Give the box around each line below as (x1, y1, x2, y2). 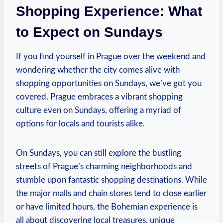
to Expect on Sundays (16, 24, 163, 40)
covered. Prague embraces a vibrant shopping (16, 92, 183, 101)
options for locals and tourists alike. (16, 119, 145, 128)
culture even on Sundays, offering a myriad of (16, 106, 181, 114)
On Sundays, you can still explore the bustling (16, 148, 181, 157)
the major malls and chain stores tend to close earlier (16, 189, 207, 198)
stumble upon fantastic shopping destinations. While (16, 175, 207, 184)
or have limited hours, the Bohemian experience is (16, 202, 198, 211)
